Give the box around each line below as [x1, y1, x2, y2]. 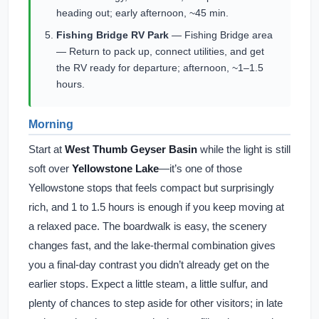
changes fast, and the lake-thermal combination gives [28, 239, 276, 251]
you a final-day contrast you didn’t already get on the [28, 258, 269, 271]
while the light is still [197, 143, 291, 155]
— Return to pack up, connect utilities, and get [56, 46, 264, 57]
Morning [28, 118, 73, 130]
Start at [28, 143, 65, 155]
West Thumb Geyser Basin [65, 143, 197, 155]
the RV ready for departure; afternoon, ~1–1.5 [56, 62, 263, 73]
